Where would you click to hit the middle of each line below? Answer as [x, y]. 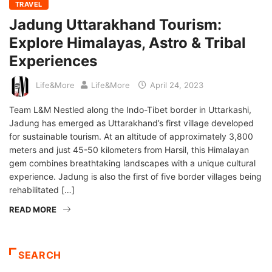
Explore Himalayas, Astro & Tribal [127, 42]
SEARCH [40, 255]
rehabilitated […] [42, 189]
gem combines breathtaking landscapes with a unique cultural [132, 163]
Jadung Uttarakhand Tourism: [115, 24]
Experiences [53, 61]
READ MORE [33, 209]
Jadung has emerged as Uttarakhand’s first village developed [131, 123]
